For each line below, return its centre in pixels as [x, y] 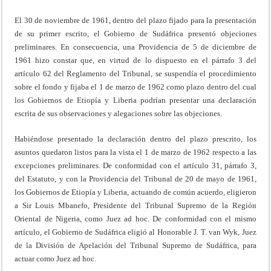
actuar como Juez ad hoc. [56, 258]
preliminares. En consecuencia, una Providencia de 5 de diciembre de [135, 47]
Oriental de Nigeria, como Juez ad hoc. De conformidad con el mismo [135, 218]
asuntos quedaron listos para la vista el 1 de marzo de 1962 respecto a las [135, 152]
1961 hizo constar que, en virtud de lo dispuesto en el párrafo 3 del [135, 60]
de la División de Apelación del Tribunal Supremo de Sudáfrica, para [135, 245]
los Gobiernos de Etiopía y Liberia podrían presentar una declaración [135, 100]
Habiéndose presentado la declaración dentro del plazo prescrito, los [135, 139]
